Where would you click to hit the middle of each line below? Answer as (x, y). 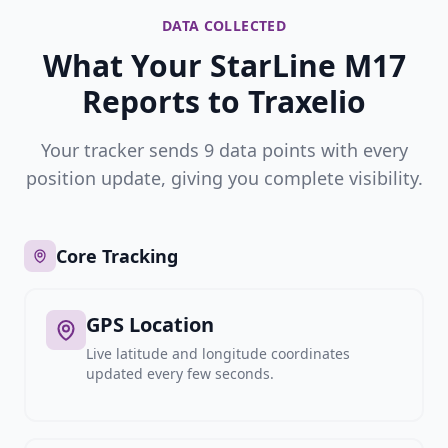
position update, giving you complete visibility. (224, 178)
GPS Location (150, 324)
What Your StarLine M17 (224, 65)
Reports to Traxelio (224, 101)
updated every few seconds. (180, 373)
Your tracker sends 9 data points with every (224, 150)
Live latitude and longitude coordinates (218, 353)
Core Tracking (117, 256)
